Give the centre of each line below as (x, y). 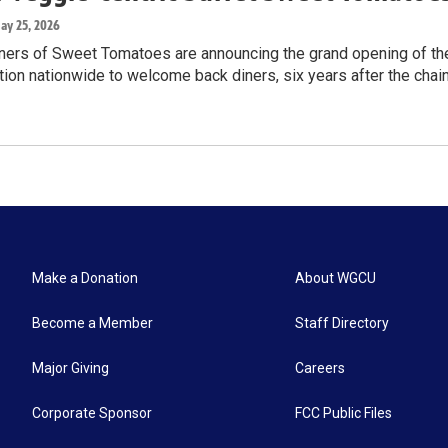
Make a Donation (85, 278)
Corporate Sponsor (92, 413)
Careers (320, 368)
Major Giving (70, 368)
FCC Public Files (344, 413)
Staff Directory (342, 323)
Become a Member (92, 323)
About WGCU (336, 278)
